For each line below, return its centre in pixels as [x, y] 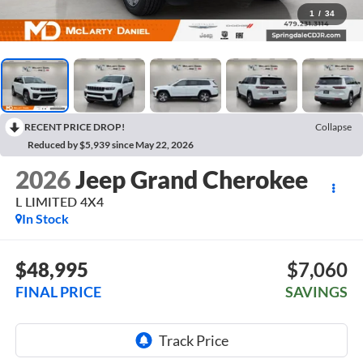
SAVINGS [317, 291]
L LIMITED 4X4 [59, 202]
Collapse [333, 126]
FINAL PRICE [58, 291]
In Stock [45, 219]
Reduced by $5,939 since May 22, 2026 [111, 144]
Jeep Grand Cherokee [191, 179]
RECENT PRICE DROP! [75, 126]
